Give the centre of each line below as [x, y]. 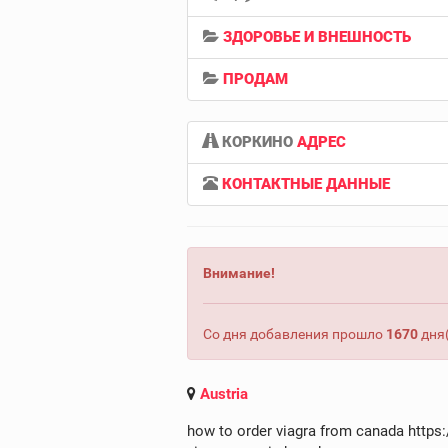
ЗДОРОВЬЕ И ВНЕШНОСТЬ [317, 37]
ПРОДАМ [255, 79]
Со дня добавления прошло [294, 334]
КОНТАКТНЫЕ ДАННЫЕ [306, 184]
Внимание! [239, 273]
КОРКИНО [257, 142]
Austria [224, 394]
